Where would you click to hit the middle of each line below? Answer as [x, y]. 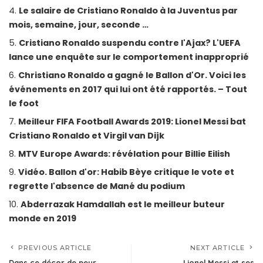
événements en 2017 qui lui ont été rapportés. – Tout [128, 90]
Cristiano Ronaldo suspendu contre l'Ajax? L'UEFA [130, 43]
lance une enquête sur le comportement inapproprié [129, 57]
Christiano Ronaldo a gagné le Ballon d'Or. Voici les [132, 75]
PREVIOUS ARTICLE [55, 248]
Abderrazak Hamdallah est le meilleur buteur [123, 205]
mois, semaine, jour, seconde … [79, 25]
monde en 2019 [43, 219]
